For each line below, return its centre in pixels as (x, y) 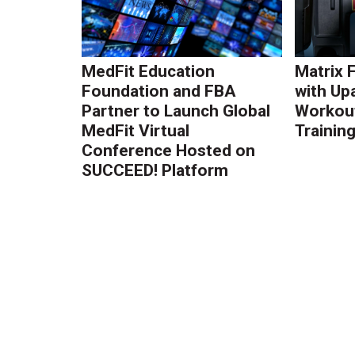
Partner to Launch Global (176, 111)
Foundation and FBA (159, 91)
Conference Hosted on (169, 150)
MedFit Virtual (136, 130)
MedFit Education (149, 71)
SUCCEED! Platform (155, 170)
